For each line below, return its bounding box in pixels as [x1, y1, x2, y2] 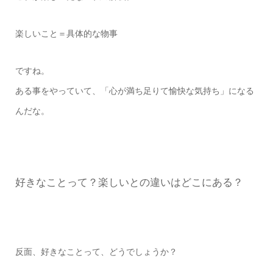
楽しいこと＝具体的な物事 [15, 29, 118, 39]
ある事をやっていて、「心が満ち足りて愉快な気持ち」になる [15, 86, 254, 96]
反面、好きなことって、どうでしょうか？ [15, 246, 177, 257]
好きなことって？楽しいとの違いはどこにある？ [15, 177, 243, 189]
